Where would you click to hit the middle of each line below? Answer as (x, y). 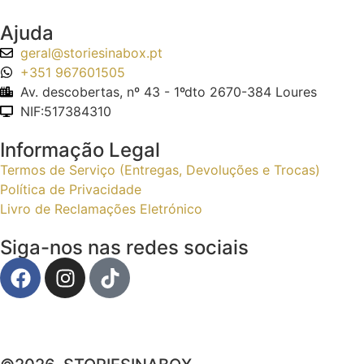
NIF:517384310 (66, 111)
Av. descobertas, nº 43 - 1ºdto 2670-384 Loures (169, 92)
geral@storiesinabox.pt (91, 53)
